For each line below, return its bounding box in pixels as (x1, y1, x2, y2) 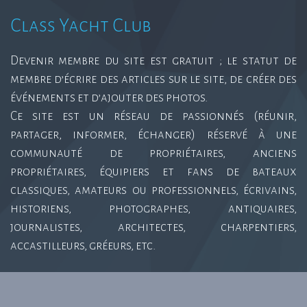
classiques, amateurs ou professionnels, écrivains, (10, 183, 297, 197)
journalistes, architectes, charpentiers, (10, 220, 297, 234)
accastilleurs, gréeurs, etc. (10, 238, 156, 252)
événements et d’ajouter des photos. (10, 90, 208, 104)
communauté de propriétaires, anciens (10, 146, 297, 160)
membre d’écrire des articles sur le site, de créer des (10, 72, 297, 86)
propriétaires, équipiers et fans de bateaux (10, 164, 297, 178)
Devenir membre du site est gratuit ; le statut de (10, 53, 297, 67)
